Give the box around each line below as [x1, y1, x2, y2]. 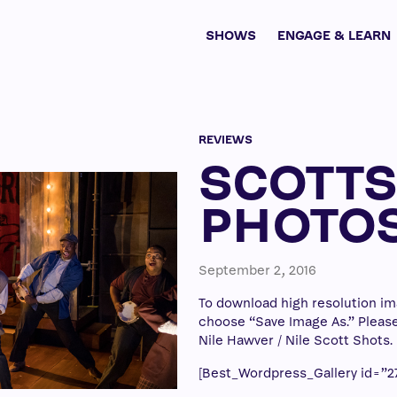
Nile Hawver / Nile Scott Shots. [198, 332, 393, 349]
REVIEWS [198, 133, 253, 147]
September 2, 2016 [198, 262, 316, 279]
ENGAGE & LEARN [277, 27, 391, 44]
